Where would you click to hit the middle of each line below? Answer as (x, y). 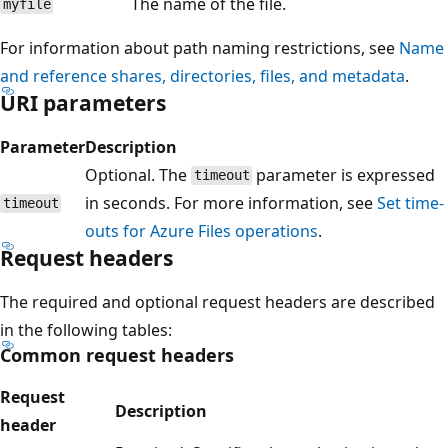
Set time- (410, 202)
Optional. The (138, 174)
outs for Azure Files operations (201, 230)
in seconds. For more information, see (231, 202)
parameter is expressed (344, 174)
